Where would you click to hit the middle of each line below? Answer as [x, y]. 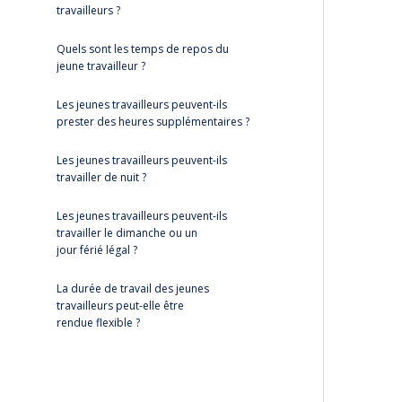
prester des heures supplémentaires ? [153, 122]
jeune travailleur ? [101, 66]
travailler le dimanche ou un [127, 233]
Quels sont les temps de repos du [143, 49]
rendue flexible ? [98, 323]
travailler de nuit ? [101, 177]
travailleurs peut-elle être [120, 306]
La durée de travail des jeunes [133, 288]
